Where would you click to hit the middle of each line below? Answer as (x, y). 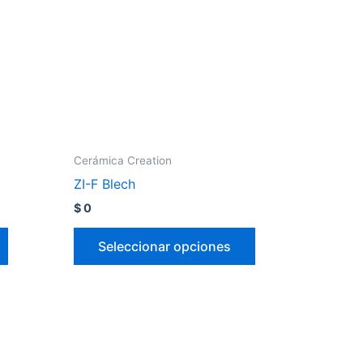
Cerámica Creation (123, 161)
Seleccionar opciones (164, 247)
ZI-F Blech (105, 184)
